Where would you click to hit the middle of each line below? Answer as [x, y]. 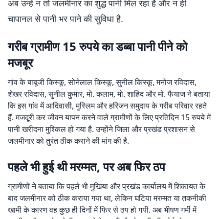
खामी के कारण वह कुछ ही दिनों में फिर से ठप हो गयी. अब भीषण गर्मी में [102, 210]
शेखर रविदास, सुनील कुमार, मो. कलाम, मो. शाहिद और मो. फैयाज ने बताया [109, 94]
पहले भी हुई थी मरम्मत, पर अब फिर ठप [87, 166]
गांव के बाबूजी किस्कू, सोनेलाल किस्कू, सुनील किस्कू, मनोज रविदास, [102, 82]
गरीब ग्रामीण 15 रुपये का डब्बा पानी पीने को [98, 46]
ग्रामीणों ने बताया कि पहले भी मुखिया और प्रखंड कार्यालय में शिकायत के [107, 186]
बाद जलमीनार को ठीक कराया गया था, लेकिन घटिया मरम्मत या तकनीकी [107, 198]
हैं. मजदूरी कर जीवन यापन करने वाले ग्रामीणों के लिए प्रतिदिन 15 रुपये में [109, 117]
